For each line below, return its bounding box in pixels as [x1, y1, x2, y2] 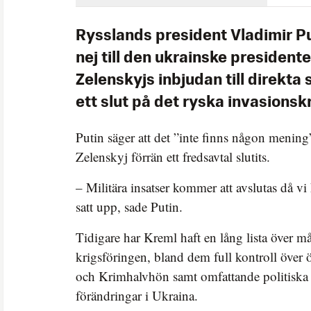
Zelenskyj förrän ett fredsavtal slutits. [76, 147, 270, 165]
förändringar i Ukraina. [76, 286, 198, 304]
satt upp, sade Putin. [76, 197, 183, 215]
